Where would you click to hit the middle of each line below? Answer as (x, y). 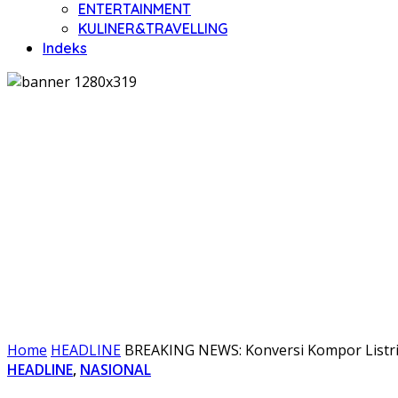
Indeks (65, 48)
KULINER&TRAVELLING (153, 28)
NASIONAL (115, 370)
